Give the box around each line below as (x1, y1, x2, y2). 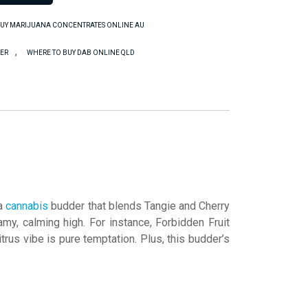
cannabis (5, 199, 49, 212)
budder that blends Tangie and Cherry (48, 199, 230, 212)
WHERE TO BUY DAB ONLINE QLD (27, 49, 135, 56)
